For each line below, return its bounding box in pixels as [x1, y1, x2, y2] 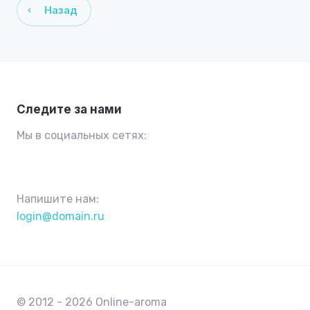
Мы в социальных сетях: [17, 129, 147, 142]
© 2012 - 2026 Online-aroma [17, 295, 167, 309]
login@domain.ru [17, 210, 104, 223]
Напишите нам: [17, 192, 99, 206]
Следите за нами [17, 102, 122, 116]
